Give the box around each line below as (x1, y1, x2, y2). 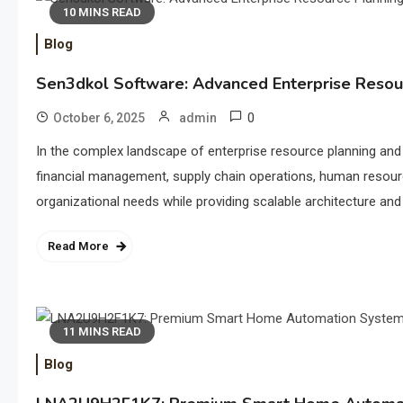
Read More (48, 239, 109, 254)
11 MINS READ (63, 325, 141, 339)
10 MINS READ (63, 4, 141, 19)
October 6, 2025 (53, 111, 145, 126)
